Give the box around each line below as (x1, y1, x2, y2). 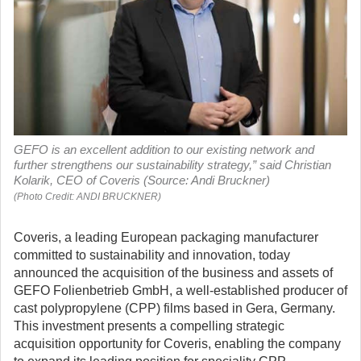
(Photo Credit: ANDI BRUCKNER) (14, 191, 161, 202)
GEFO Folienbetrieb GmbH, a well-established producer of (14, 284, 347, 297)
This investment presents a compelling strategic (14, 319, 284, 333)
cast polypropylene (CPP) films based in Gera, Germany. (14, 301, 335, 315)
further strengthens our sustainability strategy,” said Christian (14, 158, 331, 172)
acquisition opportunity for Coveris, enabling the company (14, 337, 341, 351)
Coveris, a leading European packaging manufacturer (14, 230, 318, 244)
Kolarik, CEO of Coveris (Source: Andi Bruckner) (14, 173, 270, 187)
